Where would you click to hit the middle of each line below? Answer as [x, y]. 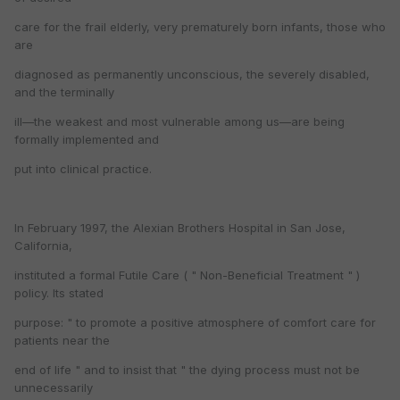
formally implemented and [87, 140]
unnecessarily [54, 388]
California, [43, 246]
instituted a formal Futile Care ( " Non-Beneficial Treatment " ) [187, 275]
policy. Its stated [59, 293]
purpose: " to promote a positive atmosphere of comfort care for [195, 323]
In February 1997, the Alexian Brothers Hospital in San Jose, [180, 228]
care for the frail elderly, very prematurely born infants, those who [200, 27]
